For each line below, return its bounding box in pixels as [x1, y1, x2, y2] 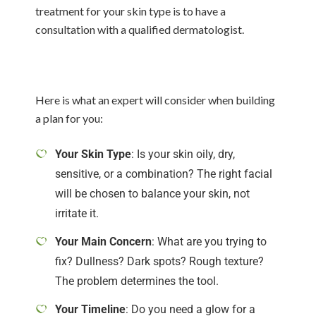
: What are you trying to [152, 235, 267, 248]
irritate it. [55, 207, 99, 220]
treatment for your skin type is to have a [35, 4, 226, 18]
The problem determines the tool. [55, 274, 219, 288]
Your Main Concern [55, 235, 152, 248]
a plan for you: [35, 111, 103, 125]
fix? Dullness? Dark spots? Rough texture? [55, 255, 264, 268]
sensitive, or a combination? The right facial [55, 167, 272, 181]
